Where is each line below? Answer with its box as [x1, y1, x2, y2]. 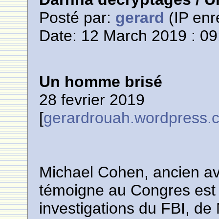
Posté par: [39, 9, 116, 26]
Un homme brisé [39, 73, 163, 90]
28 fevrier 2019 [39, 91, 145, 109]
